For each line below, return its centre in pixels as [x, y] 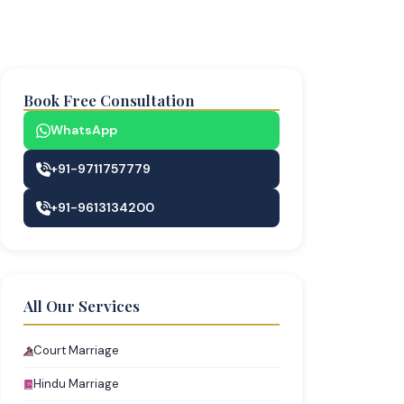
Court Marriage [76, 350]
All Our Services [82, 306]
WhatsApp [84, 130]
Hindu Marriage [76, 384]
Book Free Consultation [109, 100]
